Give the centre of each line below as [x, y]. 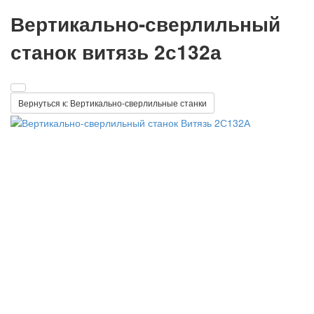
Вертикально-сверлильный [145, 23]
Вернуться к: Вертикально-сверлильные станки [112, 103]
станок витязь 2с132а [116, 51]
